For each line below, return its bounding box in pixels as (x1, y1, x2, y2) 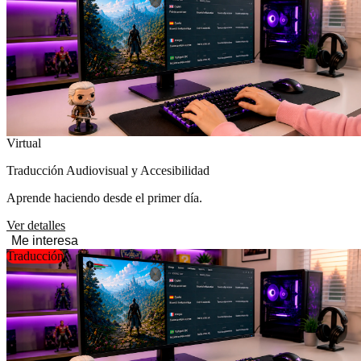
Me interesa (11, 234, 78, 247)
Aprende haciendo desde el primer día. (6, 191, 202, 205)
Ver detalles (6, 218, 65, 232)
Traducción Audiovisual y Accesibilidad (6, 164, 210, 177)
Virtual (6, 136, 41, 150)
